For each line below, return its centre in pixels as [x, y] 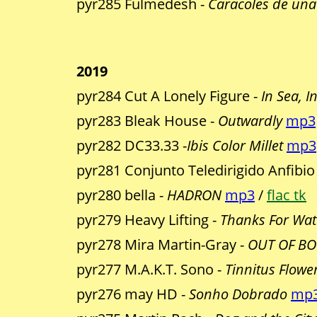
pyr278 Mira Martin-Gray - [162, 245]
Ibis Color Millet [235, 146]
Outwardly [250, 121]
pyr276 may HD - [133, 294]
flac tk [287, 195]
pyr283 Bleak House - [147, 121]
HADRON [194, 195]
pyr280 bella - [122, 195]
